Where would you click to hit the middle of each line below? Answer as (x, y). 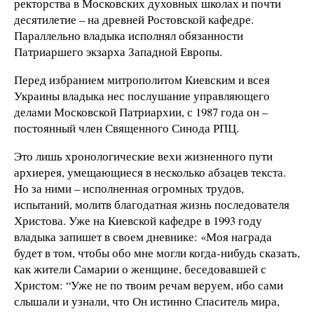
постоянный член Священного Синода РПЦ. (127, 128)
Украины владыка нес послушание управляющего (142, 95)
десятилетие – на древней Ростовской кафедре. (134, 20)
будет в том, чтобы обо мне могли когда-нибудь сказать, (157, 252)
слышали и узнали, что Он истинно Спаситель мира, (147, 301)
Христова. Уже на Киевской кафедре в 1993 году (138, 220)
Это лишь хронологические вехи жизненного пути (143, 156)
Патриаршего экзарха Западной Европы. (118, 52)
